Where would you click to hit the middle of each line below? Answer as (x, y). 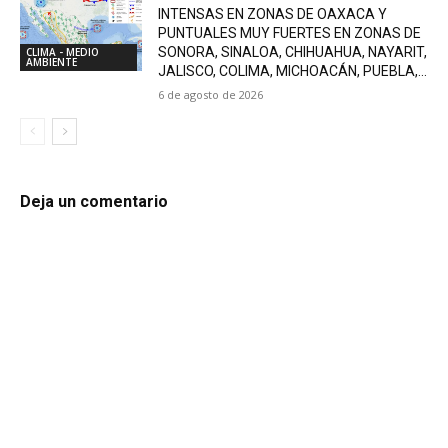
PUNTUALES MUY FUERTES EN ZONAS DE (290, 32)
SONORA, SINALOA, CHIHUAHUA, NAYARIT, (293, 51)
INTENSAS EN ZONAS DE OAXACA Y (273, 13)
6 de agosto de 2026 (211, 94)
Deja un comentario (94, 201)
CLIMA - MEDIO (62, 52)
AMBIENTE (51, 62)
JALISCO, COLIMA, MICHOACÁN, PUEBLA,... (293, 70)
